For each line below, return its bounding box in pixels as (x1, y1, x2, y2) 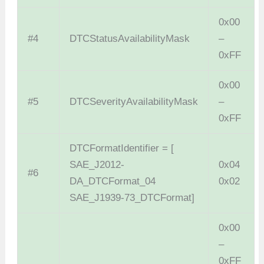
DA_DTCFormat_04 (70, 176, 156, 187)
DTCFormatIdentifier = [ (70, 143, 174, 154)
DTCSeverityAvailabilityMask (70, 96, 199, 108)
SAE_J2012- (70, 159, 125, 171)
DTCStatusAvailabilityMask (70, 33, 190, 45)
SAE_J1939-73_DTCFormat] (70, 192, 195, 204)
